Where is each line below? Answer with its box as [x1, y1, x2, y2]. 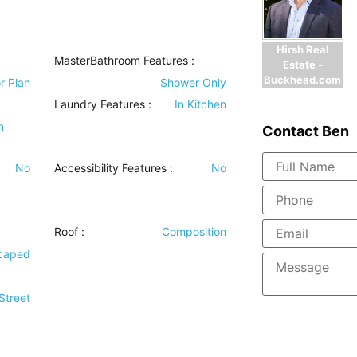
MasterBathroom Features [54, 53, 189, 67]
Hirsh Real [276, 42, 329, 56]
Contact [261, 122, 319, 139]
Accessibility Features [54, 161, 167, 175]
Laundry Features [54, 97, 146, 111]
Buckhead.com [264, 73, 342, 86]
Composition [161, 225, 226, 238]
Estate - [282, 57, 323, 71]
